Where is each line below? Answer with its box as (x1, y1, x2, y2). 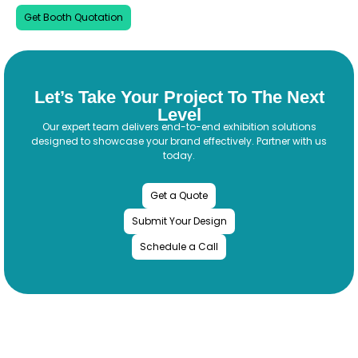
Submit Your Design (131, 213, 227, 228)
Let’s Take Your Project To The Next (34, 87, 324, 108)
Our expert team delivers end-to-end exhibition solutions (42, 120, 316, 134)
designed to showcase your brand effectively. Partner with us (31, 134, 327, 149)
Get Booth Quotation (24, 10, 123, 25)
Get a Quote (150, 188, 208, 202)
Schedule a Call (140, 239, 218, 253)
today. (163, 149, 195, 163)
